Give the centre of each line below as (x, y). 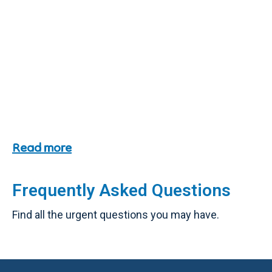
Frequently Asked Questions (121, 190)
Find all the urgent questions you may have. (116, 215)
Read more (42, 147)
